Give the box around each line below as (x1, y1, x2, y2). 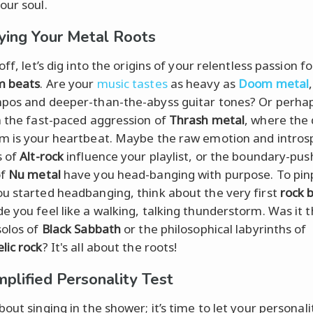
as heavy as (167, 75, 239, 92)
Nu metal (8, 166, 61, 182)
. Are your (40, 75, 97, 92)
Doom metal (238, 75, 310, 92)
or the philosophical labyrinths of (121, 220, 307, 237)
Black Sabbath (41, 220, 122, 237)
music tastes (96, 75, 168, 92)
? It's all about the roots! (42, 238, 177, 255)
